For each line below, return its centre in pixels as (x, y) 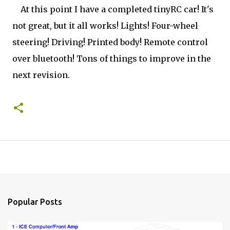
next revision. (41, 75)
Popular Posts (35, 202)
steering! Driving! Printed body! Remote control (110, 42)
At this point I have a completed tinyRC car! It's (113, 9)
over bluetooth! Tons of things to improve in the (112, 59)
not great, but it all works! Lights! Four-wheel (105, 26)
